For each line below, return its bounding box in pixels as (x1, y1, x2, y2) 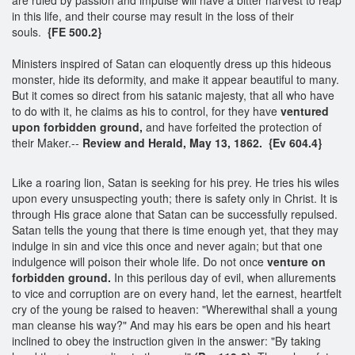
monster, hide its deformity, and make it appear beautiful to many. (12, 71, 339, 87)
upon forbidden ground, (12, 118, 146, 135)
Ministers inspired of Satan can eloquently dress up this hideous (12, 55, 331, 71)
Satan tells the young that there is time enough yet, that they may (12, 221, 338, 238)
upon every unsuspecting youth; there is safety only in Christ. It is (12, 189, 338, 206)
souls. (12, 23, 44, 40)
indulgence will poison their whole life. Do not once (12, 253, 267, 269)
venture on (267, 253, 326, 269)
